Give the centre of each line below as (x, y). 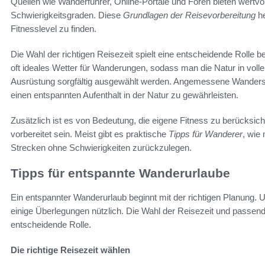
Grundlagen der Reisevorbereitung (189, 15)
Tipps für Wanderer (206, 134)
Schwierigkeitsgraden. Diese (67, 15)
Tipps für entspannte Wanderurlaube (120, 173)
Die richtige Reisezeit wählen (70, 250)
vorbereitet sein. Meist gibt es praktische (90, 134)
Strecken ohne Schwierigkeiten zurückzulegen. (101, 148)
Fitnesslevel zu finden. (54, 29)
